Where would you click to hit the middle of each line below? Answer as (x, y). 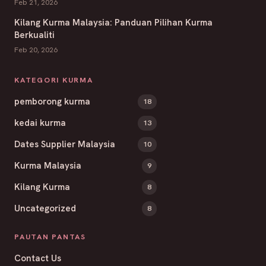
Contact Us (38, 258)
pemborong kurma (52, 101)
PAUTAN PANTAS (50, 236)
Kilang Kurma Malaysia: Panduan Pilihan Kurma (113, 22)
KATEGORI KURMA (54, 80)
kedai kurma (40, 123)
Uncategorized (45, 208)
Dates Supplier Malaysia (65, 144)
